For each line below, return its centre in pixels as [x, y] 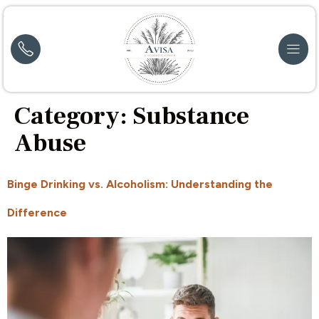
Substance [191, 117]
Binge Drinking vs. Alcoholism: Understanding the [140, 184]
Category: [74, 117]
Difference [37, 213]
